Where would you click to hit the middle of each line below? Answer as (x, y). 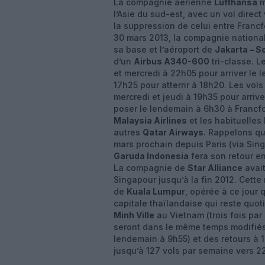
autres (128, 132)
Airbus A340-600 (172, 61)
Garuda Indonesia (151, 156)
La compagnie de (151, 168)
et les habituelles (225, 120)
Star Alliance (215, 168)
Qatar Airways (173, 132)
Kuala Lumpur (156, 191)
